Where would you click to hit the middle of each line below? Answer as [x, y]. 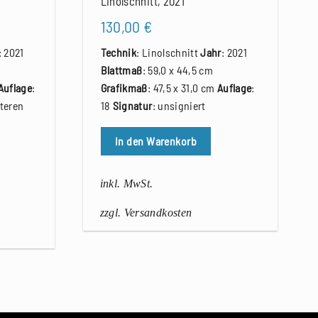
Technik [119, 53]
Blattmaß [121, 70]
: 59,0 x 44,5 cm [178, 70]
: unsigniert [179, 106]
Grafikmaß [124, 88]
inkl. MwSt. [126, 184]
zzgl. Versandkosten [146, 213]
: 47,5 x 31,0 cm [182, 88]
